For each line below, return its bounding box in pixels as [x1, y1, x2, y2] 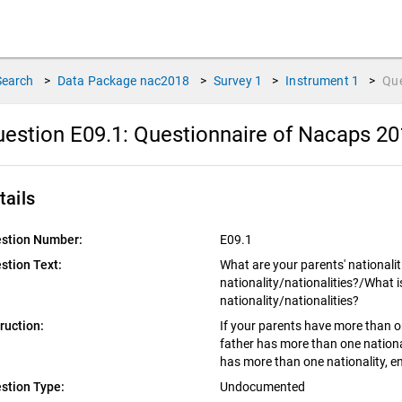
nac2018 [139, 74, 190, 88]
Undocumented [219, 380, 308, 394]
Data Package [57, 74, 137, 88]
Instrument [285, 74, 349, 88]
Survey [213, 74, 252, 88]
